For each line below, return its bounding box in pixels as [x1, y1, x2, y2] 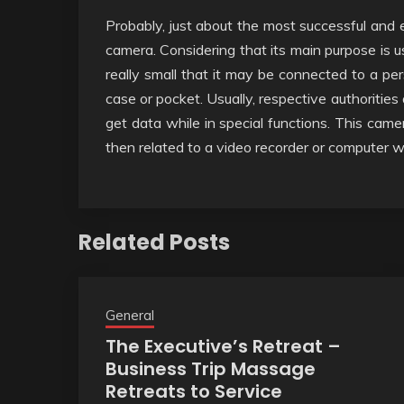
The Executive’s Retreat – [106, 333, 341, 359]
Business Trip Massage [106, 355, 316, 381]
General [106, 306, 154, 324]
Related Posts [78, 226, 230, 257]
